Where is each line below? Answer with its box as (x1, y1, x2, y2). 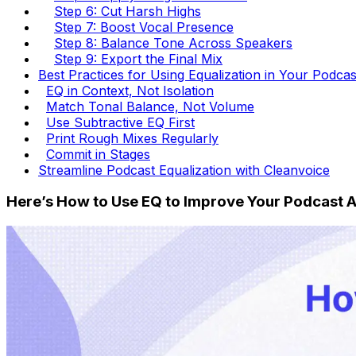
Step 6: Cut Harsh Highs (54, 2, 201, 19)
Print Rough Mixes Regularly (46, 130, 219, 146)
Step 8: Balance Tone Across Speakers (54, 34, 292, 51)
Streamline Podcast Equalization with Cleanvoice (38, 161, 330, 178)
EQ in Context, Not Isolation (46, 82, 214, 99)
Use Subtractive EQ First (46, 114, 195, 130)
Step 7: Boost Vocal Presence (54, 18, 234, 35)
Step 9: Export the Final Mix (54, 50, 222, 67)
